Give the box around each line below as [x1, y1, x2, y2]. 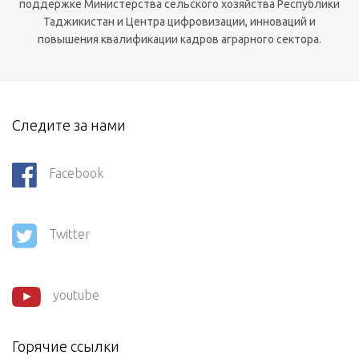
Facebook [49, 166, 103, 181]
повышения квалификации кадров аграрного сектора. [38, 33, 321, 46]
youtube [53, 288, 99, 303]
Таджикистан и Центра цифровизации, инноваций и [43, 15, 316, 28]
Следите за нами [12, 117, 126, 133]
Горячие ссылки [12, 338, 119, 354]
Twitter [49, 227, 91, 242]
